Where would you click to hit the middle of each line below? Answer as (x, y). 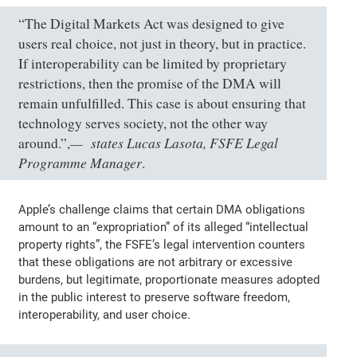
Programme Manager (80, 162)
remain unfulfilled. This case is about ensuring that (163, 103)
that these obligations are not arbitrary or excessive (156, 262)
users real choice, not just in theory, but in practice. (163, 43)
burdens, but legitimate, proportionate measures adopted (169, 279)
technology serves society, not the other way (143, 123)
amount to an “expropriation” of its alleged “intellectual (164, 227)
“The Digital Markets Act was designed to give (152, 23)
